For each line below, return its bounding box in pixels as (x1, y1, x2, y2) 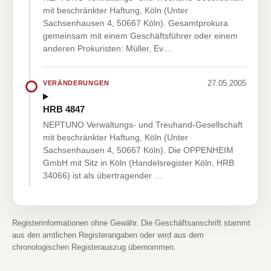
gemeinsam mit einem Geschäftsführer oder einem (43, 30, 238, 41)
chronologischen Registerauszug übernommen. (12, 243, 176, 252)
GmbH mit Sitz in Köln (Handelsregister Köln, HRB (43, 158, 234, 168)
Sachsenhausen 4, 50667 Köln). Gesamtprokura (43, 18, 228, 28)
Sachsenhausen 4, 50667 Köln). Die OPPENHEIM (43, 145, 233, 155)
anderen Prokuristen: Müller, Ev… (43, 43, 172, 53)
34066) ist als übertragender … (43, 171, 163, 181)
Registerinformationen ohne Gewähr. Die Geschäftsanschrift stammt (12, 218, 250, 228)
